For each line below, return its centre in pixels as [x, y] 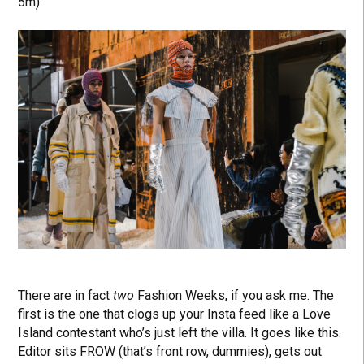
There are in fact [66, 295]
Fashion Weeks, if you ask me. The [234, 295]
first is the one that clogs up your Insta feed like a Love [175, 314]
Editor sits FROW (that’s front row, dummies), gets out [170, 351]
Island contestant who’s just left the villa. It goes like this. [180, 332]
